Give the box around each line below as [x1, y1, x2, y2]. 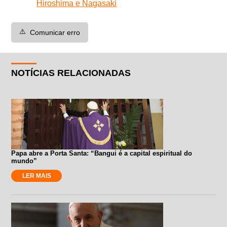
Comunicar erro [30, 28, 81, 36]
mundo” [11, 157, 37, 165]
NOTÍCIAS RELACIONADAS [11, 67, 131, 78]
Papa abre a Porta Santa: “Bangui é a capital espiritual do [11, 149, 193, 157]
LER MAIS [22, 172, 51, 179]
